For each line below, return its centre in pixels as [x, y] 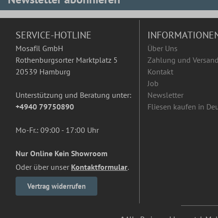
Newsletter [165, 95]
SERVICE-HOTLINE [54, 35]
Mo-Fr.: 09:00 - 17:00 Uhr [57, 130]
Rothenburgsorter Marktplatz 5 [67, 60]
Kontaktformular [99, 167]
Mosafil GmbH [39, 48]
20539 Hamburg [43, 72]
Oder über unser [43, 167]
